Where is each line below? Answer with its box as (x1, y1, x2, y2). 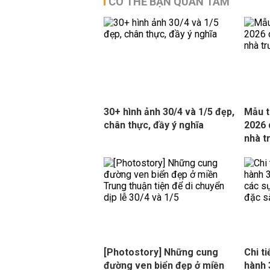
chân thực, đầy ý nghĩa (104, 119, 204, 131)
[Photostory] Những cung (104, 246, 218, 258)
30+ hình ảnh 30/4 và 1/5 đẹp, (104, 106, 234, 118)
